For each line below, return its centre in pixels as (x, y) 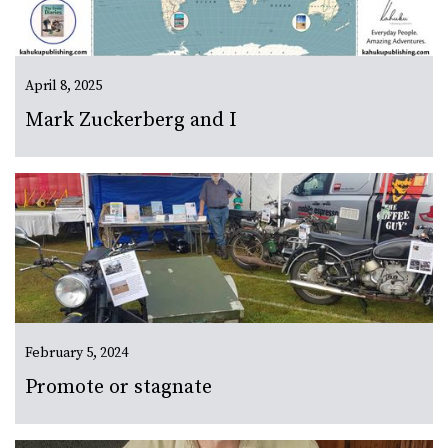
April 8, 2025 (63, 86)
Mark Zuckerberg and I (131, 121)
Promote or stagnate (118, 388)
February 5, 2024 (76, 353)
